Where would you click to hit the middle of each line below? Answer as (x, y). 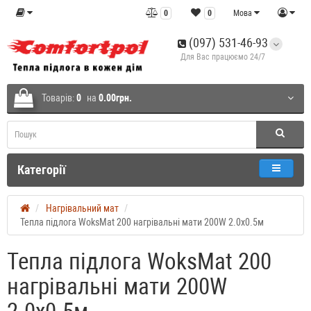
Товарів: (58, 98)
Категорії (42, 169)
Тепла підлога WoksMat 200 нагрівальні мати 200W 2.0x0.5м (142, 222)
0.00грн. (115, 98)
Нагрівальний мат (82, 208)
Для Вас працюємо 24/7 (223, 57)
